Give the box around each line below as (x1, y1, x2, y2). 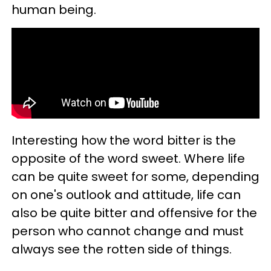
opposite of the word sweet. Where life (11, 150, 245, 167)
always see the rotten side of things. (11, 241, 232, 258)
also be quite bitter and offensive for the (11, 204, 257, 221)
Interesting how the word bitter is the (11, 132, 236, 149)
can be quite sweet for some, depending (11, 168, 260, 185)
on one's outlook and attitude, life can (11, 186, 241, 203)
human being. (11, 1, 96, 18)
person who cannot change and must (11, 223, 244, 240)
